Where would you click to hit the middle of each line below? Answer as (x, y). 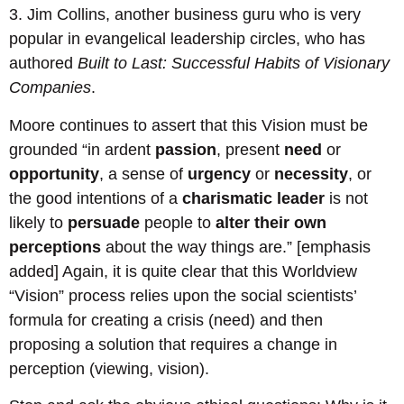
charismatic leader (253, 198)
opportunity (54, 174)
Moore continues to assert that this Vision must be (188, 125)
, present (250, 149)
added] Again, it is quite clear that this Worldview (183, 271)
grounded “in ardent (82, 149)
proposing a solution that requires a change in (173, 344)
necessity (311, 174)
